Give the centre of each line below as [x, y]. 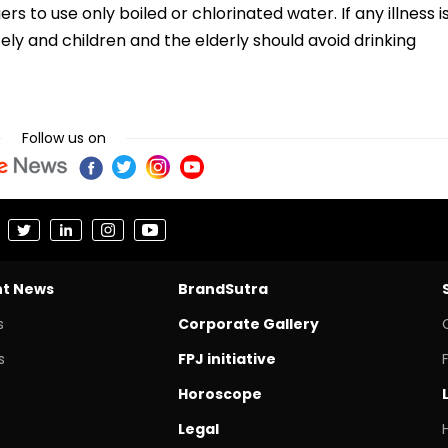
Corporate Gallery [248, 323]
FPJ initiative [226, 358]
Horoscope [219, 393]
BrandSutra [222, 288]
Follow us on [64, 137]
